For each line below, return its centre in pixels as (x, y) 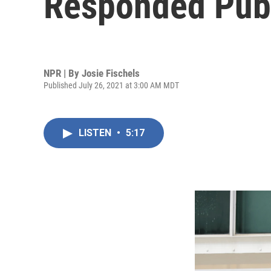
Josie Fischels (111, 73)
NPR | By (63, 73)
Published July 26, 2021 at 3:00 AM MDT (111, 85)
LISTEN (96, 133)
